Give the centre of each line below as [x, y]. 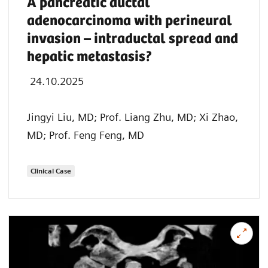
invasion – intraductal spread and [133, 39]
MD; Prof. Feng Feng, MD [86, 135]
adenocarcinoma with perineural [130, 22]
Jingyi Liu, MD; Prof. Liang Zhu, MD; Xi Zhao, [133, 117]
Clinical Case [51, 171]
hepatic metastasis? [90, 57]
